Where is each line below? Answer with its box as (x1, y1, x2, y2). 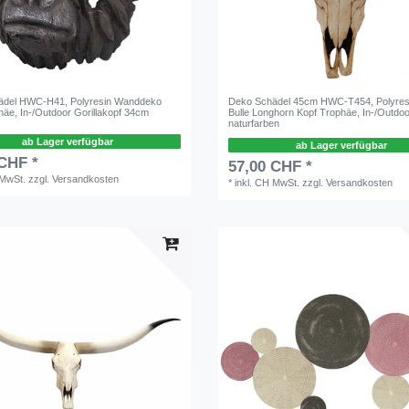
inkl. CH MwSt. (235, 176, 300, 188)
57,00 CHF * (228, 157, 313, 175)
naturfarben (228, 117, 280, 129)
